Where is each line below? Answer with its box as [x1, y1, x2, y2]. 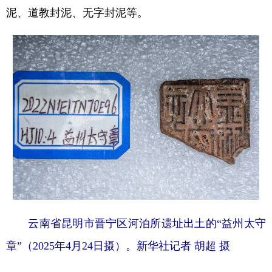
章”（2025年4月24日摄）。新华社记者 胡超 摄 [6, 240, 230, 253]
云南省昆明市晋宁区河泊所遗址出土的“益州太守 [6, 217, 266, 230]
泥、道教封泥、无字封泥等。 [6, 6, 148, 18]
